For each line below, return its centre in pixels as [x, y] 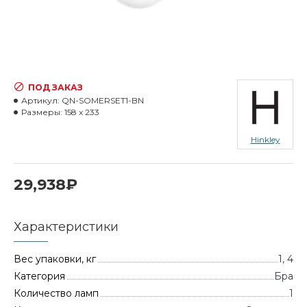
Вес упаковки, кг [55, 259]
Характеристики [66, 227]
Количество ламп [56, 293]
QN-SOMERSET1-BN [103, 100]
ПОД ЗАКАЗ [56, 87]
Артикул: [40, 100]
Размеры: [42, 112]
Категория [39, 276]
